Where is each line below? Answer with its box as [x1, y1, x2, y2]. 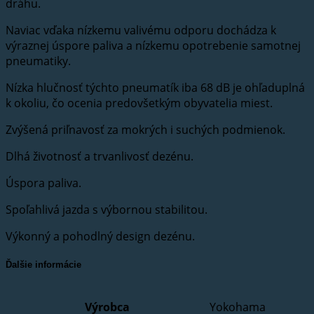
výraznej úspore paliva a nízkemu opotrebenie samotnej [6, 38, 301, 54]
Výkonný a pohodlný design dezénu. [6, 228, 195, 245]
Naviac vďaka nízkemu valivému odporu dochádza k [6, 22, 276, 39]
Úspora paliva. [6, 175, 81, 191]
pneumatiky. [6, 53, 71, 69]
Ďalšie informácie [6, 259, 81, 271]
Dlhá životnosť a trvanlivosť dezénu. [6, 149, 193, 165]
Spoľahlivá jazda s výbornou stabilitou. [6, 202, 207, 218]
